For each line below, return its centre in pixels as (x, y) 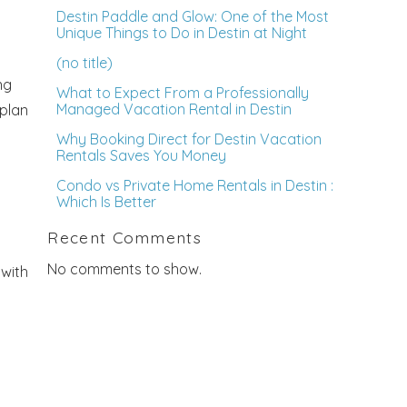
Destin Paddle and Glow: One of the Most (193, 17)
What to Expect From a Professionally (183, 93)
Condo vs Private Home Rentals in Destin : (195, 186)
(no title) (85, 63)
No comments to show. (125, 268)
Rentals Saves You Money (142, 156)
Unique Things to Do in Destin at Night (182, 33)
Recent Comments (125, 238)
